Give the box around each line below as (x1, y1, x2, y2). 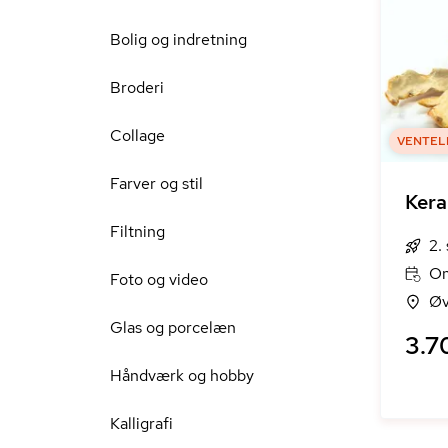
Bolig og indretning (110, 29, 247, 50)
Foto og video (110, 269, 208, 290)
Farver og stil (110, 173, 203, 194)
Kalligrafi (110, 413, 173, 434)
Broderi (110, 77, 164, 98)
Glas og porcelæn (110, 317, 236, 338)
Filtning (110, 221, 165, 242)
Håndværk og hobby (110, 365, 254, 386)
